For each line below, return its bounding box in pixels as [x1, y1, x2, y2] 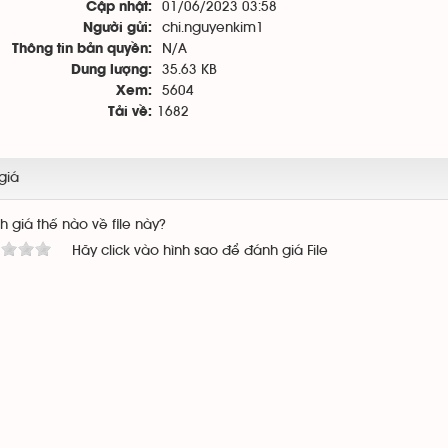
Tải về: [108, 106, 152, 119]
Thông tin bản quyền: [12, 43, 152, 56]
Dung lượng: [71, 64, 152, 77]
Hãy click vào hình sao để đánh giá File [72, 244, 328, 258]
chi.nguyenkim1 [162, 21, 264, 35]
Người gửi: [83, 22, 152, 35]
